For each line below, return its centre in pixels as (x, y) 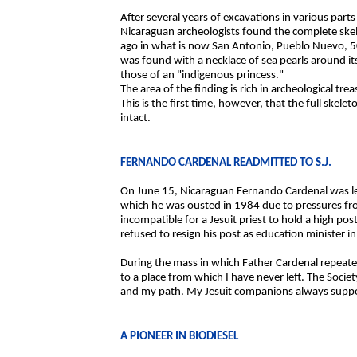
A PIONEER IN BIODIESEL (179, 337)
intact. (135, 118)
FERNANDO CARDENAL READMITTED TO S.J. (226, 163)
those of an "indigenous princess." (202, 75)
